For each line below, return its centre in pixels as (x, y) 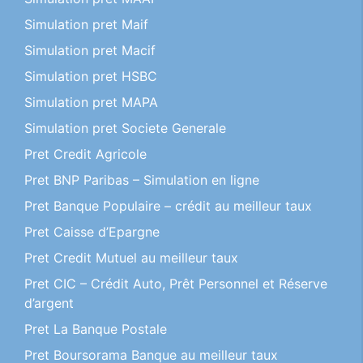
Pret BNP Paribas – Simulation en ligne (142, 180)
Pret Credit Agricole (85, 154)
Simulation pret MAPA (91, 102)
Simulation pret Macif (90, 50)
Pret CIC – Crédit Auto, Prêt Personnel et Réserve (176, 284)
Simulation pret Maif (86, 24)
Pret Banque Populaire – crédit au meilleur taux (168, 206)
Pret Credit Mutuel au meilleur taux (131, 258)
